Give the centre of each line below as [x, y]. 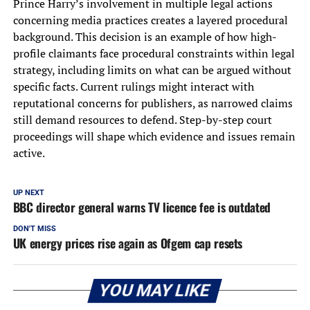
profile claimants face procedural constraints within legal [154, 54]
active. [29, 153]
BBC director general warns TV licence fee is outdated [142, 207]
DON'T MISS [34, 229]
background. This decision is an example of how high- [145, 37]
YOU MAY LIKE [155, 291]
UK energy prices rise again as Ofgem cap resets [128, 243]
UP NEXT [28, 193]
